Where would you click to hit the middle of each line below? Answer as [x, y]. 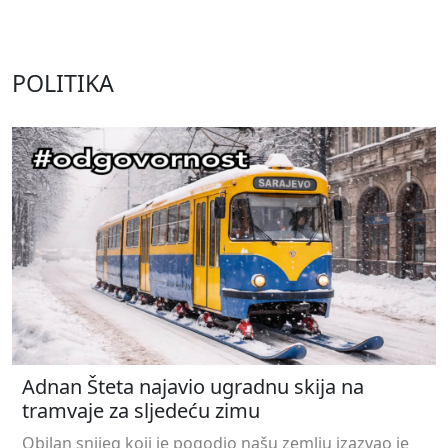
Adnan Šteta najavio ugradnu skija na [193, 387]
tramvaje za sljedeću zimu [141, 411]
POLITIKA [63, 82]
